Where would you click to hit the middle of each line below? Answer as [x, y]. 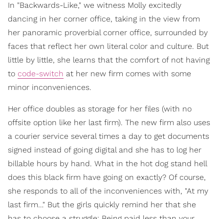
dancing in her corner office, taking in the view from [104, 19]
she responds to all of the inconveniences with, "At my [108, 191]
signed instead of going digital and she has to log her [105, 150]
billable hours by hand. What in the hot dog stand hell [107, 163]
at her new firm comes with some [127, 73]
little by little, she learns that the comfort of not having [109, 60]
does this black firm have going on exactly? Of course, [107, 177]
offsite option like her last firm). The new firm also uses [109, 122]
